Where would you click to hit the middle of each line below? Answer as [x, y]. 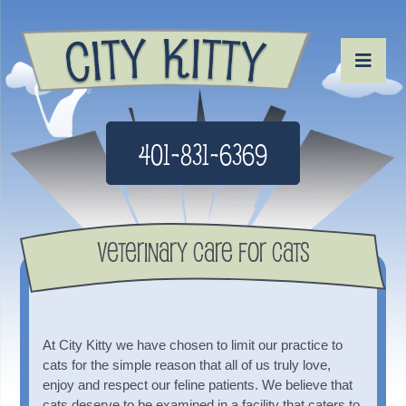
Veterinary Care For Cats [203, 251]
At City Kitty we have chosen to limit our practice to [193, 344]
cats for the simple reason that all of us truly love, [187, 364]
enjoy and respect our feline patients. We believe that [198, 384]
